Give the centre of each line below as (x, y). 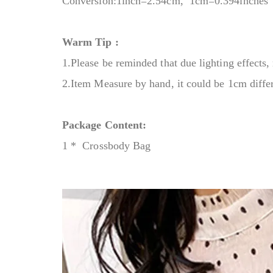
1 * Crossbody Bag (107, 145)
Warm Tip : (90, 42)
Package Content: (105, 125)
